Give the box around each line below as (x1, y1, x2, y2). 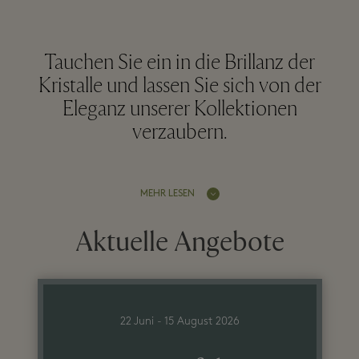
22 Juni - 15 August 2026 (119, 316, 240, 327)
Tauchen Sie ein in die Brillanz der (44, 50, 315, 76)
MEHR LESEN (139, 188, 195, 199)
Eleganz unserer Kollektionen (62, 96, 297, 123)
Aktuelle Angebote (75, 224, 284, 260)
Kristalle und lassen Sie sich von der (38, 73, 321, 99)
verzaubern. (131, 119, 228, 146)
